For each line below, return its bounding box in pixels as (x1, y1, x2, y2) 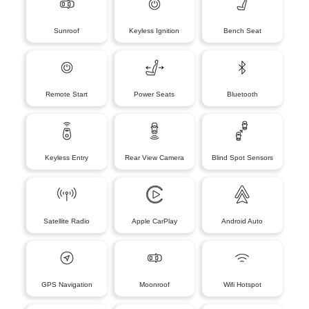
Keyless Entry (45, 153, 89, 161)
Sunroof (54, 26, 80, 34)
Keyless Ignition (129, 26, 180, 34)
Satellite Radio (43, 217, 90, 225)
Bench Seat (223, 26, 261, 34)
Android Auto (221, 217, 263, 225)
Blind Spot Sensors (211, 153, 273, 161)
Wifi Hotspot (223, 280, 261, 288)
